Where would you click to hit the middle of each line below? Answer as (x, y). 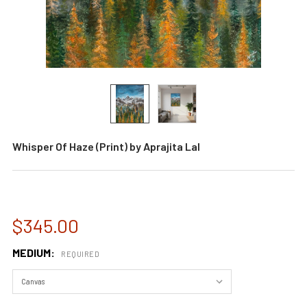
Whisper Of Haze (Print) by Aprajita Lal (106, 146)
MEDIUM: (35, 253)
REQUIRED (80, 254)
